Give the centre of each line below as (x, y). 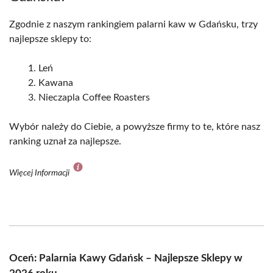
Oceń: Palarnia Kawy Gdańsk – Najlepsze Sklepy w (126, 258)
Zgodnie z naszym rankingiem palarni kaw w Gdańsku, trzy (133, 24)
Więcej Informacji (40, 173)
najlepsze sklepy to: (50, 39)
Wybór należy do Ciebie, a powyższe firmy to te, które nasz (135, 126)
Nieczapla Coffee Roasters (94, 97)
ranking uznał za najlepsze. (65, 141)
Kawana (56, 83)
